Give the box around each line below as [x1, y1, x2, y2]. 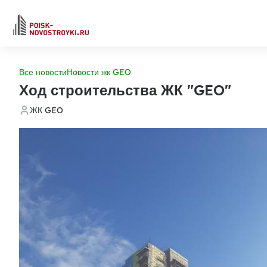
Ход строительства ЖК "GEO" [19, 81, 231, 99]
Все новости [19, 67, 67, 77]
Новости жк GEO [67, 67, 131, 77]
